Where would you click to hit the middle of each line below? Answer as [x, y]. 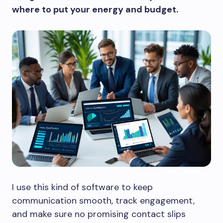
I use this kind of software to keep [82, 187]
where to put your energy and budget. [95, 9]
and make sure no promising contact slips [99, 214]
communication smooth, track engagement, [103, 201]
